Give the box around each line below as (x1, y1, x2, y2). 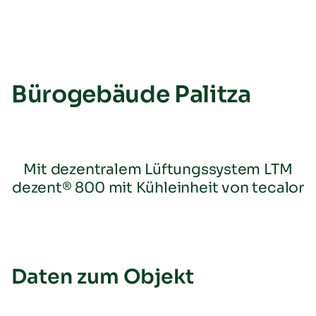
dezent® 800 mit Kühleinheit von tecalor (11, 178, 304, 197)
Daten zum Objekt (11, 264, 194, 289)
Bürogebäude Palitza (11, 79, 251, 109)
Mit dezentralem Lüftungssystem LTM (23, 159, 293, 178)
